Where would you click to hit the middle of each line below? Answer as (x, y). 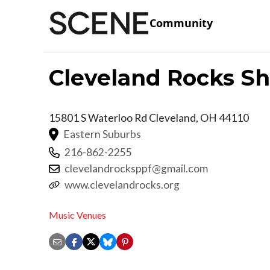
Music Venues (77, 215)
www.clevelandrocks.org (122, 184)
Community (181, 23)
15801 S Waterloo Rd (99, 118)
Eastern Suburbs (102, 134)
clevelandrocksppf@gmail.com (136, 168)
